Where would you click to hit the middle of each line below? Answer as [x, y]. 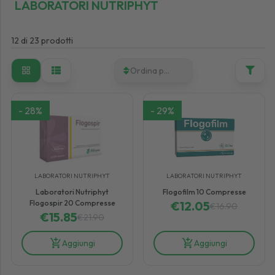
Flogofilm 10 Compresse [204, 192]
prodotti [57, 40]
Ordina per [151, 70]
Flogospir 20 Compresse [72, 203]
